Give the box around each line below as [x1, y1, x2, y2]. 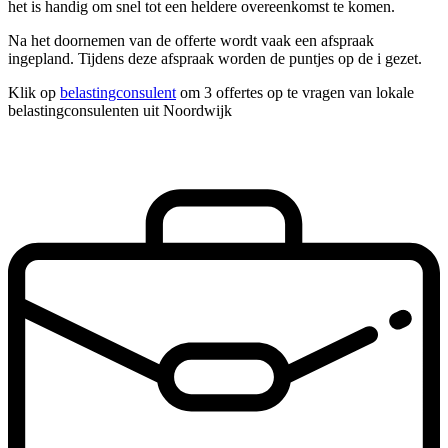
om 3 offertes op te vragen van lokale [176, 84, 414, 102]
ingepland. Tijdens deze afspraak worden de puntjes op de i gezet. [8, 50, 422, 68]
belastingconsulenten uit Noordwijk [8, 102, 232, 120]
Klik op [8, 84, 60, 102]
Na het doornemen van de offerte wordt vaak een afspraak [8, 32, 374, 50]
